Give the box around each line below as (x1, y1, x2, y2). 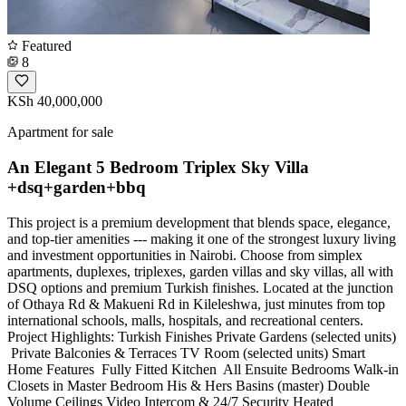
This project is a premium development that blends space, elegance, (7, 214, 391, 230)
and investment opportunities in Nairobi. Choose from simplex (7, 246, 362, 263)
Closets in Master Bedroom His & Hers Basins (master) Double (7, 377, 370, 393)
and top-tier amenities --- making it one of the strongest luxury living (7, 230, 396, 246)
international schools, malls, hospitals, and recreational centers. (7, 312, 363, 328)
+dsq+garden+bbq (7, 178, 146, 198)
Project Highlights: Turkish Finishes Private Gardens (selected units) (7, 328, 396, 344)
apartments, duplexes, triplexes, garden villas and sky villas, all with (7, 263, 393, 279)
